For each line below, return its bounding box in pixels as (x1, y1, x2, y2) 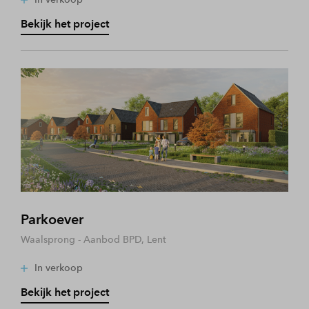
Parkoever (21, 210, 83, 228)
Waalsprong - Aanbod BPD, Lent (21, 233, 166, 246)
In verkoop (34, 261, 83, 274)
